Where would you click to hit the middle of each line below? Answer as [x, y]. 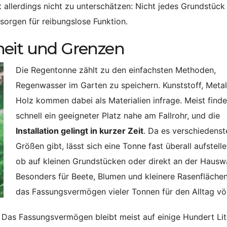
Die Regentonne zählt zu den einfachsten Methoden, [116, 70]
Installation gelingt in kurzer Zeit [80, 131]
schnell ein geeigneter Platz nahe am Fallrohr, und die [118, 116]
